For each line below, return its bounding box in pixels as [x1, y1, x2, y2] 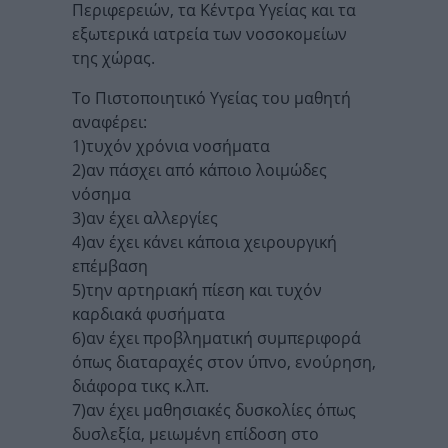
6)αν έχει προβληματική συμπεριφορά [72, 327, 361, 350]
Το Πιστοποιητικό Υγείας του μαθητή [72, 87, 351, 110]
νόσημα [72, 183, 131, 206]
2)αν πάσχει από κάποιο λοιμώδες [72, 159, 327, 182]
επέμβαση [72, 255, 148, 278]
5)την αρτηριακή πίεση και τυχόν [72, 279, 322, 302]
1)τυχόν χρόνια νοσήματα [72, 135, 270, 158]
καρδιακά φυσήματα [72, 303, 225, 326]
